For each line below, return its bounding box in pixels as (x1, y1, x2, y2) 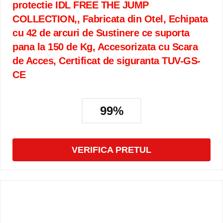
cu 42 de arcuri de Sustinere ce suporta (12, 27, 190, 38)
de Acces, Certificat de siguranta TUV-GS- (12, 55, 201, 66)
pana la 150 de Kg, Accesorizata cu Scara (12, 41, 198, 52)
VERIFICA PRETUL (72, 145, 151, 155)
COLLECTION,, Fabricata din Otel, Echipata (12, 13, 208, 24)
